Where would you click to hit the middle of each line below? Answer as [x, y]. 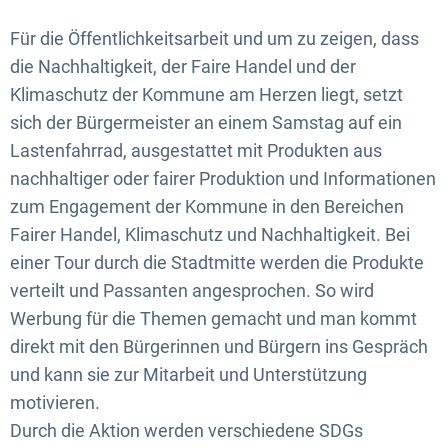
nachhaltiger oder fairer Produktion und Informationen [223, 178]
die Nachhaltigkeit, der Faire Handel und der [183, 66]
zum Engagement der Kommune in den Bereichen [207, 206]
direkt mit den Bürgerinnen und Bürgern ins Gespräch [219, 346]
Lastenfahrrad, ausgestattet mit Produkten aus [196, 150]
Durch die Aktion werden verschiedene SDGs [186, 430]
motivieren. [55, 402]
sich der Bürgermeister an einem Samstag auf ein [206, 122]
